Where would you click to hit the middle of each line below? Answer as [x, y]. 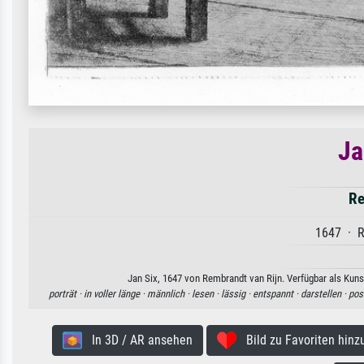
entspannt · [276, 293]
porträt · [66, 293]
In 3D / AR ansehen [137, 340]
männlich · [169, 293]
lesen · [206, 293]
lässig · [236, 293]
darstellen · [324, 293]
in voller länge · [115, 293]
